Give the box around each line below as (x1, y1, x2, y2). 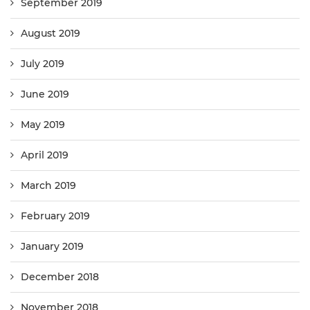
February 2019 (21, 209, 90, 222)
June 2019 (21, 87, 69, 100)
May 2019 (21, 118, 65, 131)
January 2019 (21, 239, 84, 253)
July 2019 (21, 57, 64, 70)
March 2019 (21, 179, 76, 192)
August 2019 (21, 26, 80, 39)
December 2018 (21, 270, 99, 283)
